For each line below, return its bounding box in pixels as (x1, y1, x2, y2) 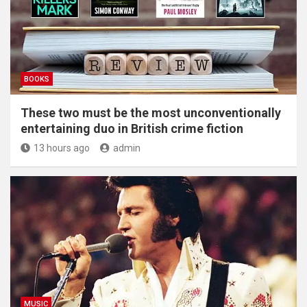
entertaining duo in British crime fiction (21, 121, 243, 136)
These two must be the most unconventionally (21, 106, 281, 120)
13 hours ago (34, 143, 90, 153)
